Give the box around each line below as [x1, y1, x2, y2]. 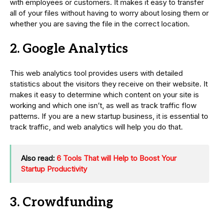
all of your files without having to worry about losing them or [10, 8, 209, 18]
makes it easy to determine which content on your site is [10, 90, 199, 100]
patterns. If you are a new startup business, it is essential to [10, 111, 208, 121]
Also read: [21, 153, 57, 163]
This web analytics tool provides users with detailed [10, 68, 183, 78]
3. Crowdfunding [10, 195, 113, 211]
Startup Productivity [21, 164, 87, 174]
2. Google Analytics [10, 41, 128, 57]
